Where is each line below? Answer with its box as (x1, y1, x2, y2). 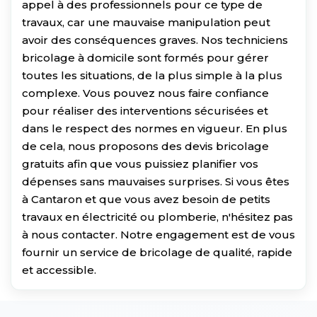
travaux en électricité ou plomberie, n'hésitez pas (22, 209, 293, 224)
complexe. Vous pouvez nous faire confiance (22, 86, 269, 100)
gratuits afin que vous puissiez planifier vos (22, 156, 258, 171)
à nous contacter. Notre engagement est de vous (22, 227, 295, 241)
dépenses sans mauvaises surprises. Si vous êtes (22, 174, 289, 188)
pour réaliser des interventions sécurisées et (22, 103, 268, 117)
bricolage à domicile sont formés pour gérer (22, 50, 269, 64)
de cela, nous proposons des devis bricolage (22, 139, 269, 153)
